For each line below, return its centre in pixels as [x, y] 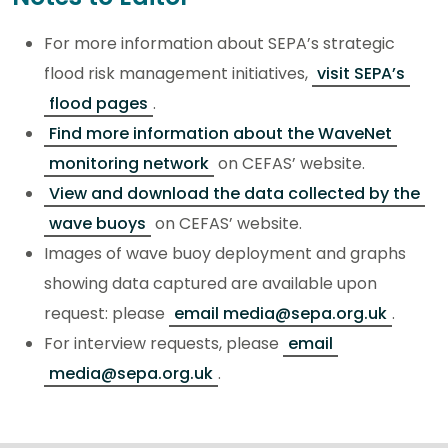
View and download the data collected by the [234, 193]
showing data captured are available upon [210, 283]
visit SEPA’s [361, 73]
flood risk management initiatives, [178, 73]
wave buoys [97, 223]
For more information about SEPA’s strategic [219, 43]
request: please [106, 313]
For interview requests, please [163, 343]
